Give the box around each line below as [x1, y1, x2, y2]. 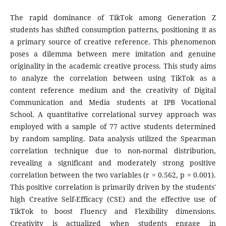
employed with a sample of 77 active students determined [10, 122, 216, 132]
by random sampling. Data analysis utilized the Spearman [10, 134, 216, 144]
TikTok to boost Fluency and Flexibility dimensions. [10, 206, 216, 216]
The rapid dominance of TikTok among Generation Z [10, 13, 216, 23]
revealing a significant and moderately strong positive [10, 158, 216, 168]
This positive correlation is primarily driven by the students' [10, 182, 216, 192]
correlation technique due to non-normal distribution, [10, 146, 216, 156]
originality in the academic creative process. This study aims [10, 61, 216, 71]
